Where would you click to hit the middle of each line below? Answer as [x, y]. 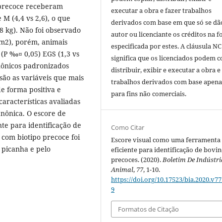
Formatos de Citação [149, 209]
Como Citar [128, 127]
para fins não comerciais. [149, 93]
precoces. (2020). [137, 159]
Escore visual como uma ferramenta [166, 139]
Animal [122, 169]
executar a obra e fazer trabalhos [162, 10]
